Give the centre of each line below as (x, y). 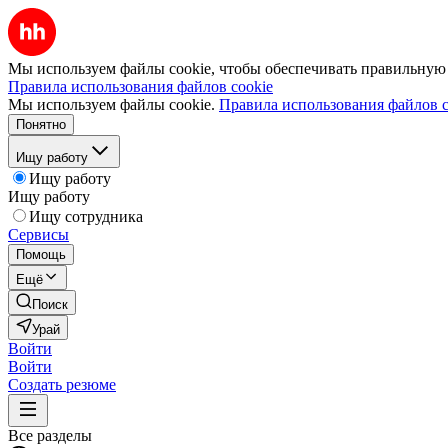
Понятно (41, 124)
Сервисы (38, 234)
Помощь (41, 254)
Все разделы (50, 435)
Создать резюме (62, 384)
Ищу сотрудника (86, 216)
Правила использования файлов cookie (140, 86)
